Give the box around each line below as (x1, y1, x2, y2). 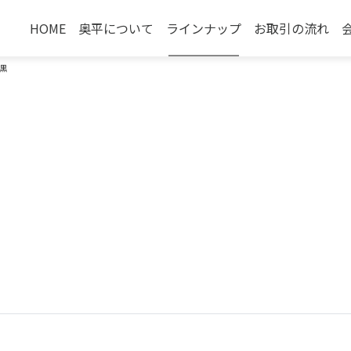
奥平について (78, 19, 154, 38)
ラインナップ (166, 19, 241, 38)
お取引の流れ (254, 19, 329, 38)
